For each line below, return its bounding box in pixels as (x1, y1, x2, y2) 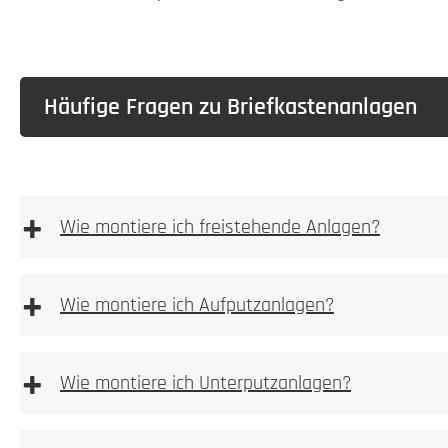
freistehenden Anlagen (180, 236, 330, 258)
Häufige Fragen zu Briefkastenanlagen (44, 91, 417, 122)
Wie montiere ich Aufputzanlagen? (60, 291, 334, 318)
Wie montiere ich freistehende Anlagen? (60, 213, 380, 240)
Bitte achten (115, 308, 197, 330)
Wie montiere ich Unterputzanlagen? (60, 369, 351, 396)
